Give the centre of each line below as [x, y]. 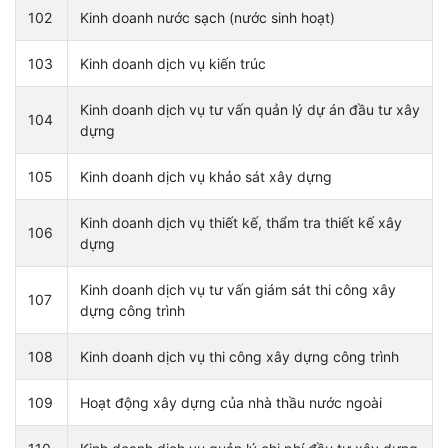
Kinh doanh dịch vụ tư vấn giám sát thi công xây [238, 289]
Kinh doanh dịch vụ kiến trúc [173, 63]
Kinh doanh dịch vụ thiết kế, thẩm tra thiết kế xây [241, 222]
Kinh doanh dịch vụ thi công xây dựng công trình [239, 356]
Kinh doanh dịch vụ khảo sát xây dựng [206, 176]
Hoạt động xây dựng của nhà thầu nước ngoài [231, 402]
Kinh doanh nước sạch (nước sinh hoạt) [207, 17]
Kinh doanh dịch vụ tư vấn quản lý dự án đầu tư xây [250, 109]
